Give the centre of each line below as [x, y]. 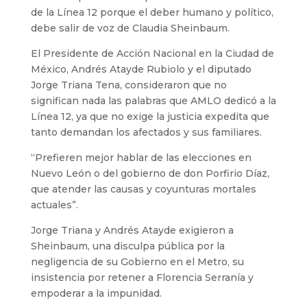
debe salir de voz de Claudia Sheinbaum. [130, 28]
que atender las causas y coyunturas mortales [143, 189]
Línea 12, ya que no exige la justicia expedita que [150, 116]
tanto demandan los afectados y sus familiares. [146, 132]
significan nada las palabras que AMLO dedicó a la [153, 100]
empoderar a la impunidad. [96, 293]
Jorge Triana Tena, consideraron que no [128, 85]
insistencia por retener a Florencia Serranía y [142, 277]
